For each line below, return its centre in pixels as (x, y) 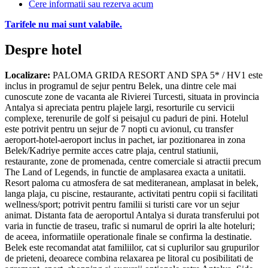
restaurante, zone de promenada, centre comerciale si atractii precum (133, 161)
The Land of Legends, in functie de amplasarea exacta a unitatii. (125, 172)
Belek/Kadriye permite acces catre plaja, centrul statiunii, (112, 150)
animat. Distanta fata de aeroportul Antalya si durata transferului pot (132, 215)
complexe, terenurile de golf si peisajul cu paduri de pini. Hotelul (127, 118)
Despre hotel (43, 49)
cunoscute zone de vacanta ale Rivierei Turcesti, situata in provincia (132, 96)
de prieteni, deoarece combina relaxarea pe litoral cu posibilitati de (129, 258)
